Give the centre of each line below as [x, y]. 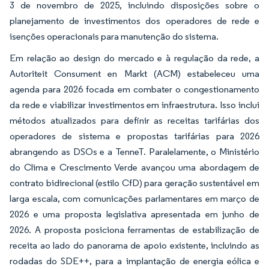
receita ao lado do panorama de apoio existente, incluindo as [134, 245]
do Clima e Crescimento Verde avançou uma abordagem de [134, 167]
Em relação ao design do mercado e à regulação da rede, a [134, 58]
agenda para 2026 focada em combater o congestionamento [134, 89]
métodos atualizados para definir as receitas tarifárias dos [134, 120]
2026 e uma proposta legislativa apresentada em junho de [134, 214]
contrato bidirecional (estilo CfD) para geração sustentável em [134, 183]
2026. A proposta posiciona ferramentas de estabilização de [134, 229]
